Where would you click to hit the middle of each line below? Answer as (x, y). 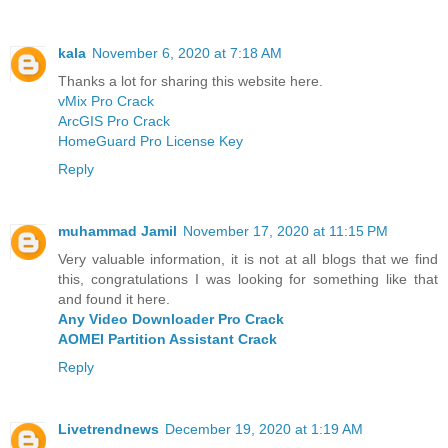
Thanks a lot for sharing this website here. (190, 81)
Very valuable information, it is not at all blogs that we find (248, 259)
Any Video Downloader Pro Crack (171, 319)
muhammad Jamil (117, 231)
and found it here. (114, 299)
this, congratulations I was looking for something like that (248, 279)
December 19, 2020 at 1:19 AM (264, 429)
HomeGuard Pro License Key (150, 141)
